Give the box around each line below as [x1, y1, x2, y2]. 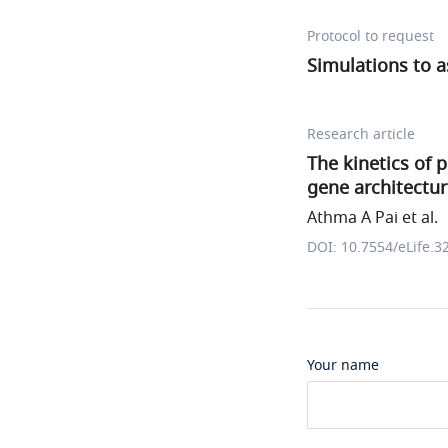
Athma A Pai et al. [307, 206, 438, 230]
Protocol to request [307, 26, 434, 47]
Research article [307, 124, 415, 145]
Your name [307, 355, 379, 376]
